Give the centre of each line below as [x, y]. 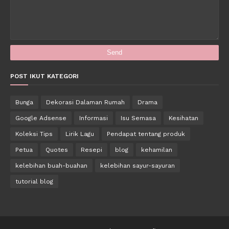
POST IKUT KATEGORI [44, 76]
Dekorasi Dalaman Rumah [85, 102]
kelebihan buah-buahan [51, 165]
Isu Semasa [138, 118]
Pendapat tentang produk [146, 134]
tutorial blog [34, 181]
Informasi [94, 118]
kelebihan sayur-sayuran [138, 165]
